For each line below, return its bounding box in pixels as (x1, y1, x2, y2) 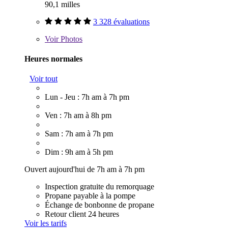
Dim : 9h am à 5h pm (45, 148, 113, 157)
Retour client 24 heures (45, 210, 119, 219)
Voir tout (30, 74, 58, 83)
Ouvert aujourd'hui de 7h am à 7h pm (24, 165, 145, 174)
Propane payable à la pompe (45, 191, 135, 201)
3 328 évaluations (93, 17, 150, 26)
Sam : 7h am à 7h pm (45, 129, 113, 138)
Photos (59, 34, 82, 43)
